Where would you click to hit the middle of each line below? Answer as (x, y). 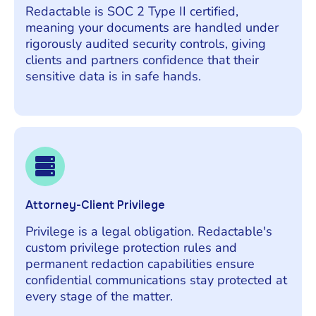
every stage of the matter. (99, 296)
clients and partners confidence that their (142, 60)
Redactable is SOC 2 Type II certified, (132, 11)
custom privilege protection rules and (131, 247)
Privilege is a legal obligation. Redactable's (149, 231)
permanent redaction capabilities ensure (140, 263)
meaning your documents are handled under (152, 27)
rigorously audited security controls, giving (146, 43)
